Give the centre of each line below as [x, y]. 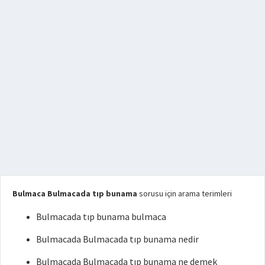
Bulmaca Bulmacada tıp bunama [75, 193]
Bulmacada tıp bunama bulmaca [101, 216]
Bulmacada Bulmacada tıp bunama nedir [117, 239]
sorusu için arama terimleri [185, 193]
